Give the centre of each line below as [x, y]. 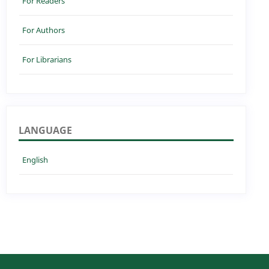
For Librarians [47, 59]
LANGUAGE [45, 130]
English [35, 159]
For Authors [44, 30]
